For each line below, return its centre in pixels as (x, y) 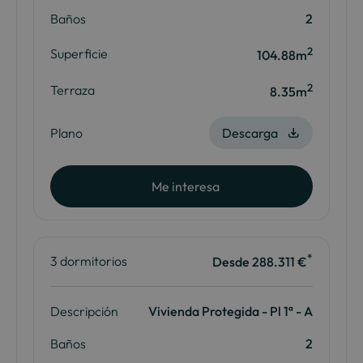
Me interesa (186, 186)
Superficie (79, 53)
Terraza (72, 90)
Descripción (84, 311)
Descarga (250, 132)
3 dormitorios (88, 261)
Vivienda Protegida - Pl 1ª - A (231, 311)
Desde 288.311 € (260, 261)
